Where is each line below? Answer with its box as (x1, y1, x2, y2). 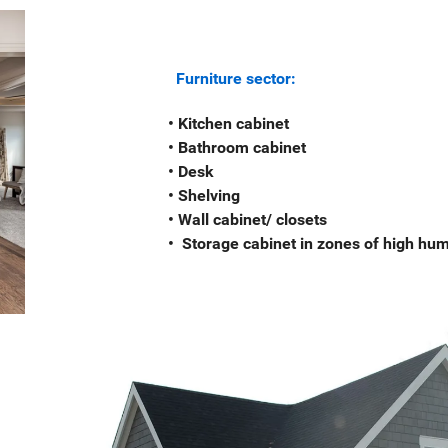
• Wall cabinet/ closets (44, 210, 327, 230)
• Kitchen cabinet (44, 114, 289, 134)
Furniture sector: (44, 69, 304, 89)
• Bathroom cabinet (44, 138, 306, 158)
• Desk (44, 162, 214, 182)
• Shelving (44, 186, 240, 206)
